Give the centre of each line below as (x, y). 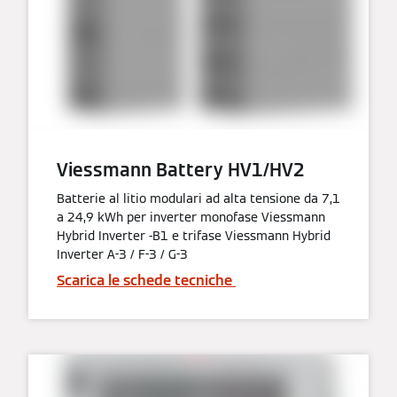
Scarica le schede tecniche (146, 280)
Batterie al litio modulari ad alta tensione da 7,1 (198, 198)
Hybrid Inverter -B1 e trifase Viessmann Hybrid (194, 235)
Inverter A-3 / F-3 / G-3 (122, 254)
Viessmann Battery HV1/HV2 (181, 170)
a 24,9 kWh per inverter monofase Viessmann (191, 217)
